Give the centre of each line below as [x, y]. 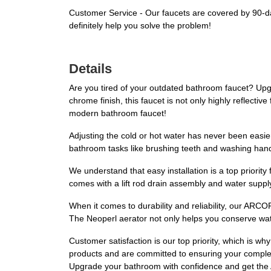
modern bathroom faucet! [118, 113]
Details [90, 69]
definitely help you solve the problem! [140, 26]
